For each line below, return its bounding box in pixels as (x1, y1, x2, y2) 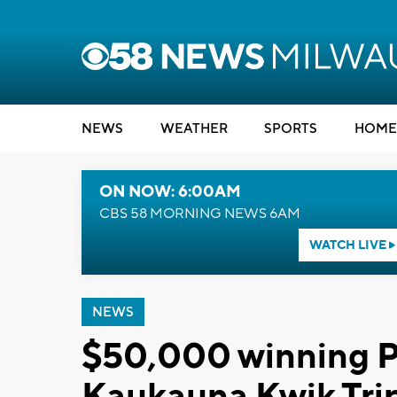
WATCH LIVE (308, 237, 389, 253)
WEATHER (160, 121, 228, 137)
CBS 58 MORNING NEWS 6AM (99, 205, 300, 222)
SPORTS (264, 121, 317, 137)
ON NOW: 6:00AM (99, 182, 241, 202)
